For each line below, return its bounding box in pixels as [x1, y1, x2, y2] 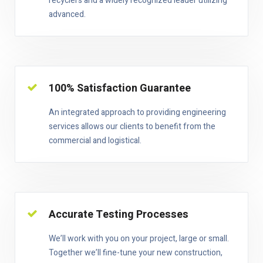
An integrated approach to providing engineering [49, 106, 226, 119]
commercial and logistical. [49, 134, 141, 147]
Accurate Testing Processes [49, 207, 188, 222]
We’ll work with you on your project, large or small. [49, 232, 229, 245]
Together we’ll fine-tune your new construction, [49, 247, 222, 259]
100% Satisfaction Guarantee [49, 80, 191, 96]
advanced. [49, 8, 86, 21]
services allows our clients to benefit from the [49, 120, 215, 133]
